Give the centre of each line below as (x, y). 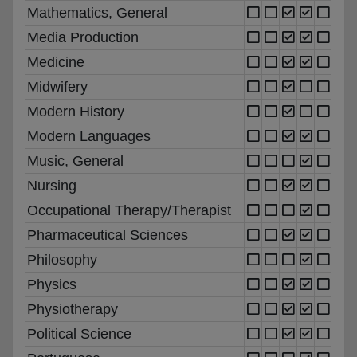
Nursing (52, 185)
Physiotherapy (73, 309)
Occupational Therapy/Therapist (129, 210)
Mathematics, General (97, 12)
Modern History (76, 111)
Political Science (79, 333)
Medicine (56, 62)
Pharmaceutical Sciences (108, 235)
